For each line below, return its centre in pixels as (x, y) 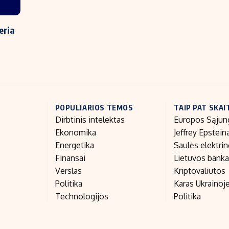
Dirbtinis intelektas (90, 120)
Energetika (74, 145)
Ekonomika (75, 133)
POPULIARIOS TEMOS (94, 108)
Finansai (70, 158)
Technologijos (82, 197)
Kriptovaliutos (200, 171)
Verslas (68, 171)
